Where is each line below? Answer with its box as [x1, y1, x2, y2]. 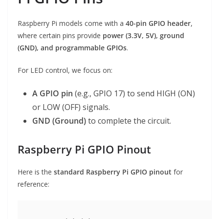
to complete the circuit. [86, 115, 171, 127]
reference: [18, 179, 49, 189]
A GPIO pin [32, 88, 73, 99]
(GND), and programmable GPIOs [18, 43, 127, 53]
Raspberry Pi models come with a [18, 19, 126, 28]
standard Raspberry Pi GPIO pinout [54, 167, 172, 177]
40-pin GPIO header [126, 19, 191, 28]
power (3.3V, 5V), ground [103, 31, 184, 41]
